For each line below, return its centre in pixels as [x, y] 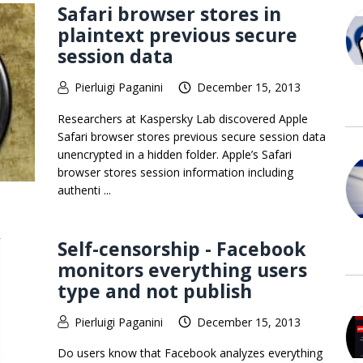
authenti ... [84, 190]
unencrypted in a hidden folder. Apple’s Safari [175, 154]
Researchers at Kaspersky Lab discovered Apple [183, 118]
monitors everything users [182, 269]
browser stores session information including [175, 172]
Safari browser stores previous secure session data [192, 136]
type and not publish [155, 290]
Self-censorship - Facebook [182, 248]
